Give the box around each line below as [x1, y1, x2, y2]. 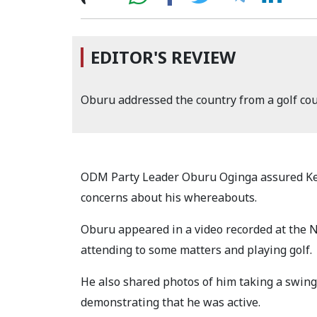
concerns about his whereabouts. [81, 190, 257, 206]
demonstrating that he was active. [81, 294, 260, 311]
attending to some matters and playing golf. [81, 242, 315, 258]
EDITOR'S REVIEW [91, 45, 236, 69]
